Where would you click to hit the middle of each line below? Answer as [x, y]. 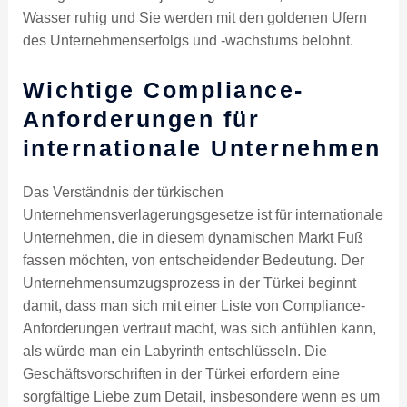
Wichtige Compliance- [163, 90]
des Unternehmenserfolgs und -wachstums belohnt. [188, 41]
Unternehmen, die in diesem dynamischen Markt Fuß [193, 238]
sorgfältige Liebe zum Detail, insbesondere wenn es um [201, 397]
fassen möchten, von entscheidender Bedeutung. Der [193, 261]
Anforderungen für [141, 119]
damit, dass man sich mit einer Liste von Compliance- [194, 306]
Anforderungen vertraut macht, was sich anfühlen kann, [199, 329]
